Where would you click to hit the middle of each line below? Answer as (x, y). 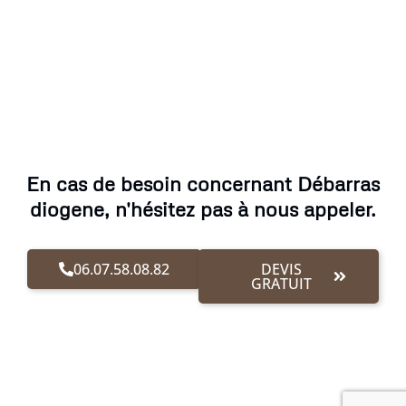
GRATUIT (282, 284)
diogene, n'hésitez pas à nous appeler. (203, 209)
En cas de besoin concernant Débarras (203, 184)
